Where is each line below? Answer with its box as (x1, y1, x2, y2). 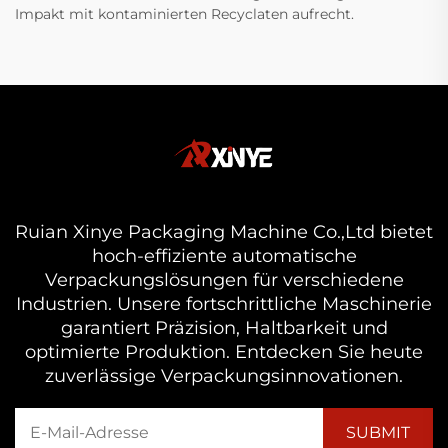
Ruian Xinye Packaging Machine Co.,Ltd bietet (15, 220, 433, 243)
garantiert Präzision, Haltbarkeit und (60, 316, 388, 339)
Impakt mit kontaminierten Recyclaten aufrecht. (15, 4, 354, 23)
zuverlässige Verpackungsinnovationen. (45, 364, 403, 387)
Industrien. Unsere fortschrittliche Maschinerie (16, 292, 432, 315)
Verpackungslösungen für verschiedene (44, 268, 404, 291)
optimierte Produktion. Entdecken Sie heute (25, 340, 423, 363)
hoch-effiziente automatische (91, 244, 357, 267)
